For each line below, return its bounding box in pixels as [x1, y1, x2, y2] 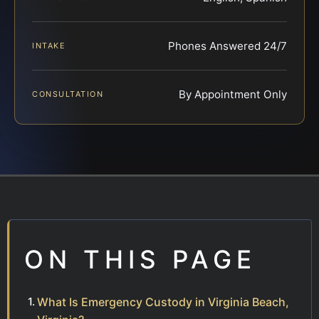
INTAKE [32, 41, 66, 51]
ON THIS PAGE [24, 244, 256, 275]
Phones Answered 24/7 [168, 39, 287, 53]
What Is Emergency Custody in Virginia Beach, [37, 295, 289, 310]
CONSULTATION [32, 89, 104, 100]
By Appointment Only [179, 88, 287, 102]
